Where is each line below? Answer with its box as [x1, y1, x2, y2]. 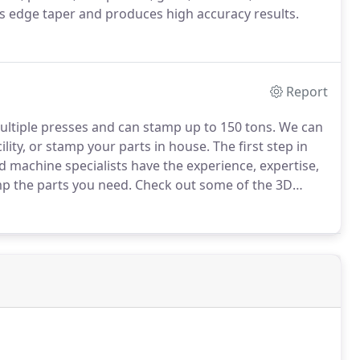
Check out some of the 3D [132, 176, 292, 194]
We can [276, 118, 323, 136]
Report [286, 83, 329, 100]
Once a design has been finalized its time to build [9, 195, 310, 213]
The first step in [210, 137, 308, 155]
